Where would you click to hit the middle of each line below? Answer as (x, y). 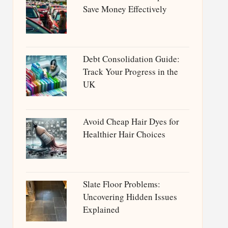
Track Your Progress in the (130, 72)
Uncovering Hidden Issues (130, 197)
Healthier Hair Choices (124, 134)
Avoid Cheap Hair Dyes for (131, 121)
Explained (101, 209)
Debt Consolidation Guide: (131, 59)
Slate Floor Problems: (121, 184)
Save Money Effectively (125, 9)
